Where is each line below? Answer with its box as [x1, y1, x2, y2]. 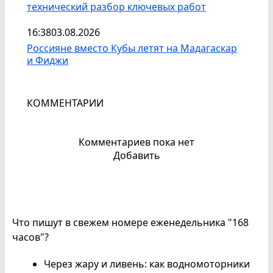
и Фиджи [27, 54, 68, 68]
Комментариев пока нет [79, 135, 194, 149]
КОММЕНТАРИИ [27, 96, 104, 110]
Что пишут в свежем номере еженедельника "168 [12, 216, 249, 230]
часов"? [12, 230, 49, 244]
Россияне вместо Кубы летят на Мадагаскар [27, 41, 237, 55]
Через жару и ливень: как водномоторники [44, 257, 250, 271]
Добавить [113, 149, 160, 163]
